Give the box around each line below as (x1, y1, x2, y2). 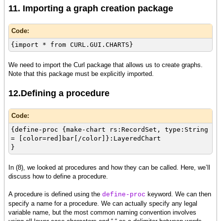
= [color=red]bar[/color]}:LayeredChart (11, 135, 161, 143)
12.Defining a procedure (8, 88, 110, 99)
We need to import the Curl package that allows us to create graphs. (8, 61, 203, 69)
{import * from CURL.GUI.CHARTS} (11, 41, 133, 49)
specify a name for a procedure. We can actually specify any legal (8, 200, 197, 208)
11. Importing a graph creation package (8, 3, 173, 14)
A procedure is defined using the (8, 190, 102, 198)
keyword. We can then (146, 190, 211, 198)
